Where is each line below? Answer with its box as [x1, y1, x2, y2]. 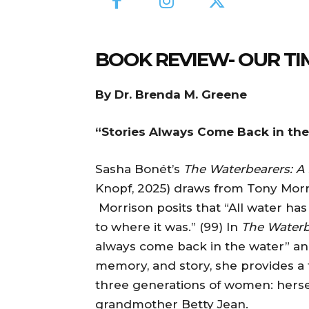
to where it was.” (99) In [95, 219, 241, 234]
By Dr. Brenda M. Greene [95, 87, 247, 101]
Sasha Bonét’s [95, 161, 183, 176]
